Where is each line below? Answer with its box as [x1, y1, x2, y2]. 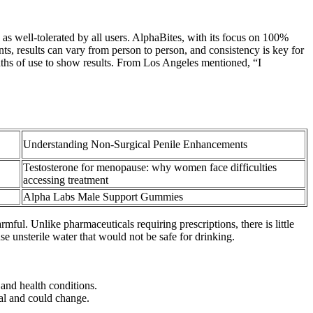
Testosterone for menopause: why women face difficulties [23, 161, 277, 174]
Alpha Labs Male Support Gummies [23, 191, 183, 203]
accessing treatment [23, 174, 108, 187]
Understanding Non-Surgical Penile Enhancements [23, 138, 247, 151]
